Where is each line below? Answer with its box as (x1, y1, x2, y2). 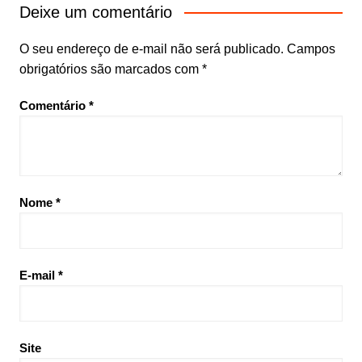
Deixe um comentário (19, 3, 172, 22)
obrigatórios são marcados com (19, 62, 202, 77)
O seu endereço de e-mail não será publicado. (19, 42, 284, 57)
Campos (286, 42, 335, 57)
